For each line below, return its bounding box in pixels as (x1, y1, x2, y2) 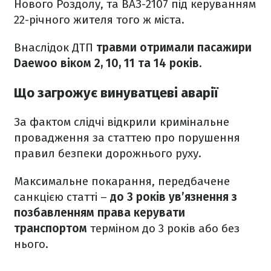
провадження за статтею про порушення (14, 130, 240, 145)
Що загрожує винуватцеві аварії (14, 84, 218, 101)
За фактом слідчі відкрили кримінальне (14, 114, 229, 129)
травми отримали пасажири (96, 41, 252, 55)
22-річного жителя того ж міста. (14, 13, 184, 27)
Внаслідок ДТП (14, 41, 96, 55)
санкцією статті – (14, 189, 110, 204)
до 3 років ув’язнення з (110, 189, 237, 204)
